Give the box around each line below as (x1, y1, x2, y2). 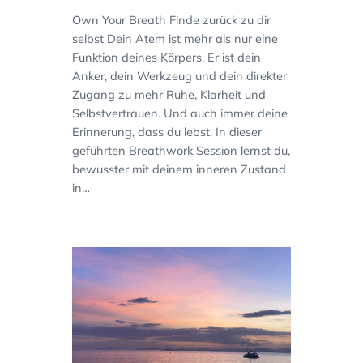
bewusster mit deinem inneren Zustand (71, 160, 286, 177)
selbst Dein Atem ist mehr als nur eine (71, 30, 278, 46)
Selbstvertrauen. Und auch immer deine (71, 105, 288, 121)
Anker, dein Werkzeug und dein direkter (71, 67, 287, 83)
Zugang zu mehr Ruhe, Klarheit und (71, 86, 266, 102)
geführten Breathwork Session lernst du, (71, 142, 290, 158)
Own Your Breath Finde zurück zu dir (71, 11, 271, 28)
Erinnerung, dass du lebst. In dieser (71, 123, 262, 139)
